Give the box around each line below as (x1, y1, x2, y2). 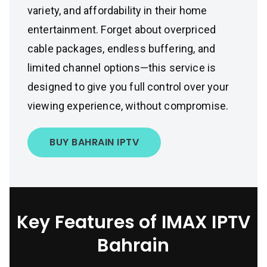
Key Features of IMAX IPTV (16, 210, 250, 235)
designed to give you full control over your (27, 80, 229, 93)
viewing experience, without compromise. (27, 100, 229, 112)
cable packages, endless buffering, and (27, 42, 216, 55)
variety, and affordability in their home (27, 4, 207, 17)
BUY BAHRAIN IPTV (49, 135, 139, 149)
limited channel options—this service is (27, 61, 216, 74)
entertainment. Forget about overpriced (27, 23, 216, 36)
